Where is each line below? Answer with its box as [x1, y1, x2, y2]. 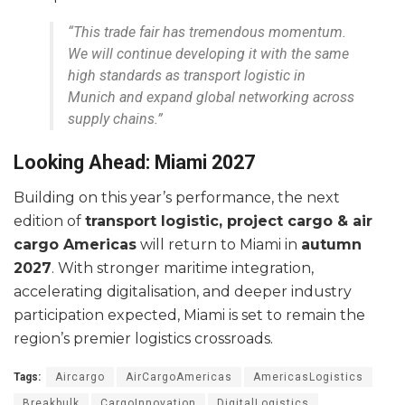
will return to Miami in [137, 236, 301, 254]
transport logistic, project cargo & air [85, 212, 372, 231]
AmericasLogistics [253, 371, 363, 384]
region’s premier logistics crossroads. [14, 330, 273, 348]
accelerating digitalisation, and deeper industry [14, 283, 352, 301]
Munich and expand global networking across [68, 88, 354, 106]
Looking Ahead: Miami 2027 [14, 151, 255, 174]
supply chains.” [68, 109, 163, 127]
